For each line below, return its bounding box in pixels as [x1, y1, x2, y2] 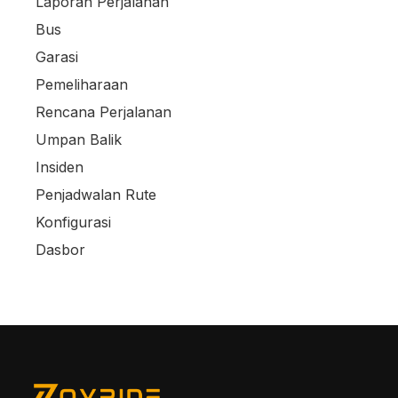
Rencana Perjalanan [36, 103, 171, 121]
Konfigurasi [36, 213, 111, 231]
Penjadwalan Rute [36, 186, 156, 203]
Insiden [36, 158, 84, 176]
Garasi [36, 48, 78, 66]
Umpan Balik [36, 131, 122, 148]
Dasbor [36, 241, 85, 259]
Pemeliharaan [36, 76, 128, 93]
